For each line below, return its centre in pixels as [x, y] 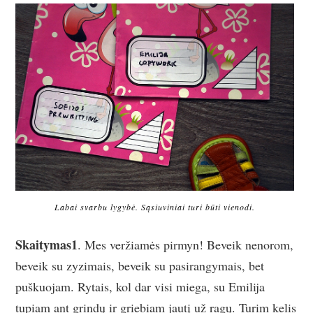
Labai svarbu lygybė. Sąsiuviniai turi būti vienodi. [155, 207]
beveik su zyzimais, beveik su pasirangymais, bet [140, 266]
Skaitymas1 [47, 245]
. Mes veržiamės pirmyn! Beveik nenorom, [186, 245]
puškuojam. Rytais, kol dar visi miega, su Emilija [140, 287]
